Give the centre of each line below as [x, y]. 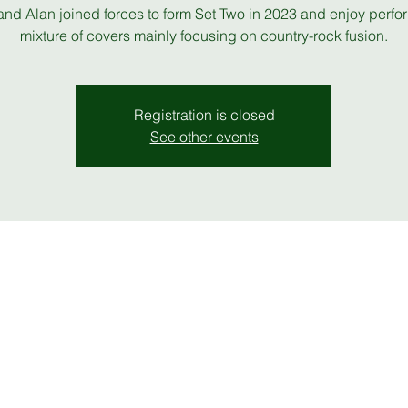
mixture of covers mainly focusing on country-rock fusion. [204, 36]
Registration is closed [204, 115]
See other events [204, 137]
